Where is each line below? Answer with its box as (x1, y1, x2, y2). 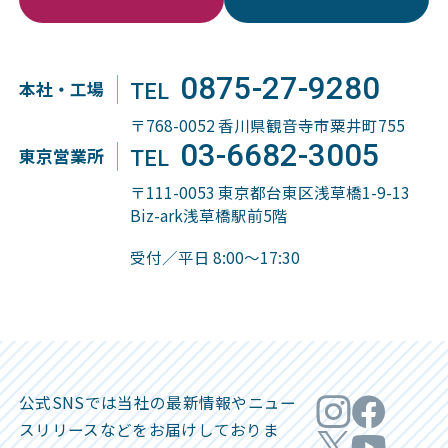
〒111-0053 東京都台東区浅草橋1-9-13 (130, 181, 411, 204)
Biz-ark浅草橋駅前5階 (130, 204, 289, 227)
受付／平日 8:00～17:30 (130, 246, 301, 269)
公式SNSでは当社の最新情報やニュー (19, 390, 297, 413)
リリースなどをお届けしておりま (35, 417, 280, 440)
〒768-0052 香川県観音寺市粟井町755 (130, 114, 406, 137)
